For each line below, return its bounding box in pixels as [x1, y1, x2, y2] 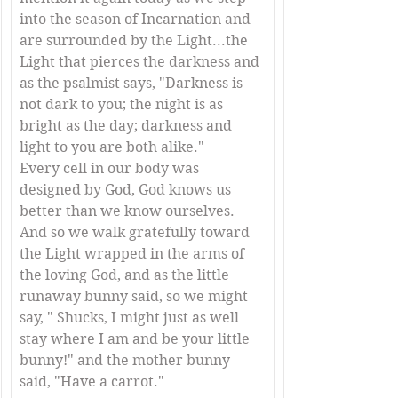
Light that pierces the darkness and [20, 53, 263, 70]
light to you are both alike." [20, 139, 204, 155]
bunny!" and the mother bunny [20, 352, 234, 369]
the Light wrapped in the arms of [20, 245, 248, 262]
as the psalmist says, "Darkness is [20, 75, 246, 92]
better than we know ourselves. [20, 203, 238, 219]
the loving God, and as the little [20, 267, 233, 283]
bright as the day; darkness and [20, 117, 235, 134]
